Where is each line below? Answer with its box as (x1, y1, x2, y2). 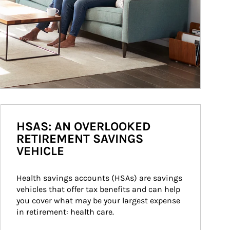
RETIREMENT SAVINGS (16, 131, 143, 146)
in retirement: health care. (16, 207, 114, 217)
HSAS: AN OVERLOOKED (16, 119, 150, 133)
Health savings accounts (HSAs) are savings (16, 173, 184, 183)
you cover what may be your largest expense (16, 196, 182, 205)
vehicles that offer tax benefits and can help (16, 184, 182, 194)
